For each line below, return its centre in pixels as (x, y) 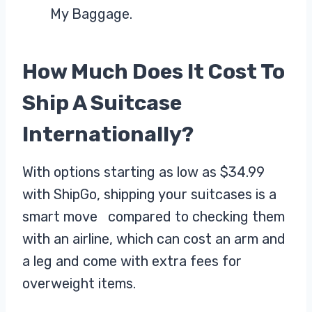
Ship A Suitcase (102, 103)
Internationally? (108, 135)
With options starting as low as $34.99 (143, 172)
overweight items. (79, 284)
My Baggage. (91, 14)
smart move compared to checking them (154, 217)
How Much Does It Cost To (154, 72)
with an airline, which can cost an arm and (154, 239)
